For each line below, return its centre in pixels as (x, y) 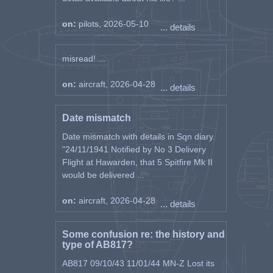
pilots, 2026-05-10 (113, 24)
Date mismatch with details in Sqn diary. (138, 136)
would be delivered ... (103, 175)
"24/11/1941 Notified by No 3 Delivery (134, 149)
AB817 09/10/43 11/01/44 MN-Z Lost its (138, 263)
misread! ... (83, 58)
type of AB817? (97, 245)
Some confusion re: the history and (143, 234)
